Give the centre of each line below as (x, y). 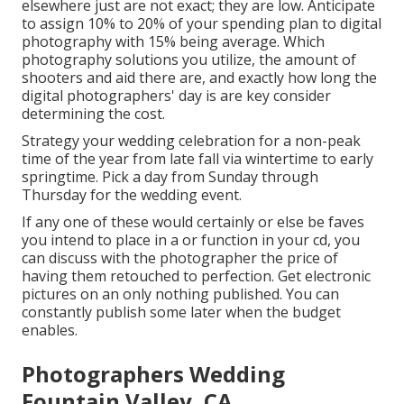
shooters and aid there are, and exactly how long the (199, 78)
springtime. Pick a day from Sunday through (170, 177)
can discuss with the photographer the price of (180, 258)
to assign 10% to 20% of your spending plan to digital (202, 24)
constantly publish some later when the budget (181, 312)
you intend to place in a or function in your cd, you (191, 240)
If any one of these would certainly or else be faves (193, 222)
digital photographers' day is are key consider (176, 96)
